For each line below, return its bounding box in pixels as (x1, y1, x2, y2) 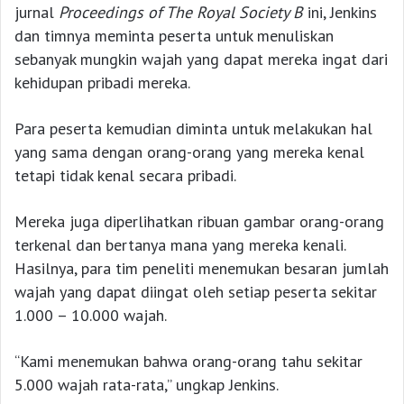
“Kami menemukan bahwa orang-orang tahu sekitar (14, 350, 363, 372)
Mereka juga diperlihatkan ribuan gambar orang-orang (14, 210, 384, 232)
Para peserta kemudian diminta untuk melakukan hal (14, 117, 372, 139)
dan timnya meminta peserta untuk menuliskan (14, 24, 334, 46)
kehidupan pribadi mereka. (14, 71, 190, 93)
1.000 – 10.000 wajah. (14, 304, 167, 326)
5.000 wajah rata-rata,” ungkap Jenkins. (14, 373, 279, 395)
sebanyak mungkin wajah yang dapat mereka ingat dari (14, 48, 388, 69)
